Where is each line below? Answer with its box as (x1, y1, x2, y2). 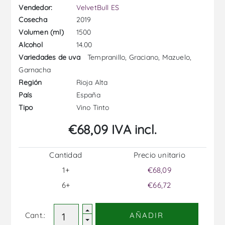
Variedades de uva (19, 53, 80, 62)
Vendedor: (19, 3, 53, 12)
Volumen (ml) (19, 28, 64, 37)
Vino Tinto (74, 102, 109, 112)
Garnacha (19, 65, 51, 74)
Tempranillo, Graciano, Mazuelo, (85, 52, 192, 62)
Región (19, 78, 42, 87)
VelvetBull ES (76, 3, 120, 12)
